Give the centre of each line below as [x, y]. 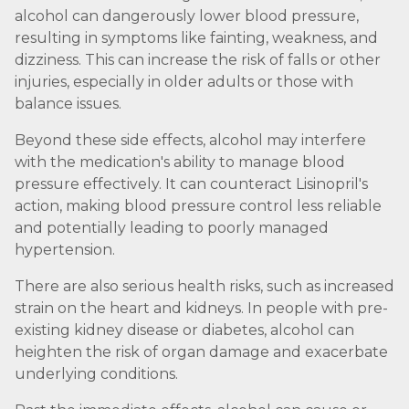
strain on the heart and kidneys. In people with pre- [201, 308]
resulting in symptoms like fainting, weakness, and [196, 38]
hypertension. [65, 250]
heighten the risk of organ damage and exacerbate [201, 352]
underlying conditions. [96, 374]
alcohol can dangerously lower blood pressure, [187, 16]
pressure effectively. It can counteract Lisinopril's [191, 184]
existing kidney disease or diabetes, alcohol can [184, 330]
